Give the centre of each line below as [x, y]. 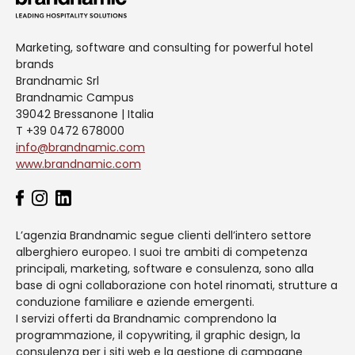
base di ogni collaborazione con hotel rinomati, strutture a [177, 286]
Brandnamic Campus [75, 98]
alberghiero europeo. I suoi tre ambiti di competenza [162, 252]
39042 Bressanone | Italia [85, 115]
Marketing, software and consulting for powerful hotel [164, 48]
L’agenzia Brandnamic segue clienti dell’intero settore [164, 236]
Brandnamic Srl [57, 81]
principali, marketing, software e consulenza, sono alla [165, 269]
